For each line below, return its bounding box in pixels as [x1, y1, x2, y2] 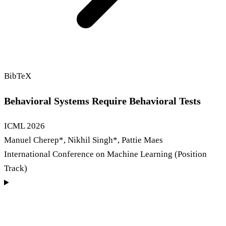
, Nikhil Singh [64, 135, 113, 145]
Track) [4, 163, 27, 174]
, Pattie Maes [118, 135, 163, 145]
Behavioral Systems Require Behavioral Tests [4, 95, 201, 107]
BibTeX [4, 71, 31, 81]
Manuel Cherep [4, 135, 59, 145]
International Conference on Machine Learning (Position [4, 149, 207, 159]
